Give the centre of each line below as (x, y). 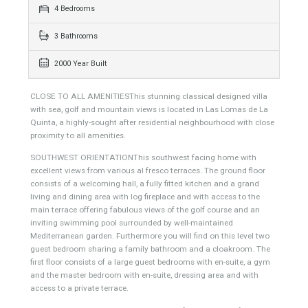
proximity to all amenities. (87, 219)
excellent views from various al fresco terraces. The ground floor (164, 258)
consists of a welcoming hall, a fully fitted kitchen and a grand (161, 273)
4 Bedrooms (81, 78)
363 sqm (76, 18)
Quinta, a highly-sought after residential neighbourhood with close (169, 204)
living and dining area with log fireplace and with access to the (161, 287)
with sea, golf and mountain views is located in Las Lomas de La (166, 190)
